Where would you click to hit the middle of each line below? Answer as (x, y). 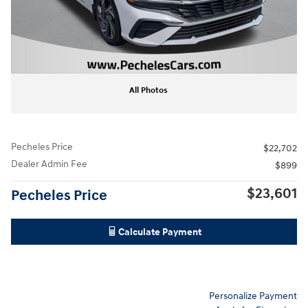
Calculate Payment (159, 232)
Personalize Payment (253, 296)
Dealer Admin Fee (49, 164)
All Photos (148, 90)
